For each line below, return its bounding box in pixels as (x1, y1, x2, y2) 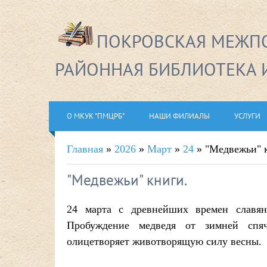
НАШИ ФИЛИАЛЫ (149, 111, 210, 121)
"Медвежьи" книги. (67, 170, 187, 190)
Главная (67, 143, 103, 155)
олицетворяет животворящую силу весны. (67, 235, 262, 247)
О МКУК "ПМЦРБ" (67, 111, 125, 121)
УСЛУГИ (234, 111, 260, 121)
